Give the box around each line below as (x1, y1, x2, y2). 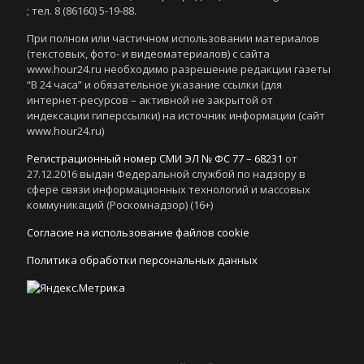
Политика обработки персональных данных (27, 253, 258, 267)
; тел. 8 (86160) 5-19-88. (27, 3, 136, 18)
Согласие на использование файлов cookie (27, 225, 249, 240)
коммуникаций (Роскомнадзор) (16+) (27, 197, 213, 212)
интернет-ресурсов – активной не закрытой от (27, 93, 273, 107)
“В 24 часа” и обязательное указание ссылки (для (27, 77, 282, 92)
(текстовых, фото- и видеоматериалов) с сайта (27, 46, 270, 61)
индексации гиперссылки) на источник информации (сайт (27, 108, 325, 123)
